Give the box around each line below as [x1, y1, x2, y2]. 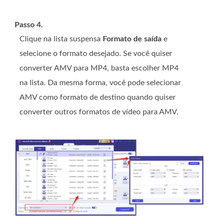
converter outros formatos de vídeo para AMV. [19, 108, 179, 116]
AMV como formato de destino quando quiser [19, 93, 176, 101]
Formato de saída [103, 35, 162, 43]
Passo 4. [15, 20, 43, 29]
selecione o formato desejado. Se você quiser [19, 49, 172, 57]
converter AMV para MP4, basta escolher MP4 [19, 64, 179, 72]
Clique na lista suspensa [19, 35, 103, 43]
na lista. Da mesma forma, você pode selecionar [19, 78, 181, 87]
